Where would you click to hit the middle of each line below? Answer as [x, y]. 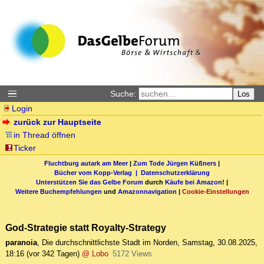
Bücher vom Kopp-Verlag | [98, 172]
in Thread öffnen [45, 135]
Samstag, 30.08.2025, [220, 243]
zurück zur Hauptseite [58, 122]
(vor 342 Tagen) [53, 254]
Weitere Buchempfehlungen [58, 191]
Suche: [123, 94]
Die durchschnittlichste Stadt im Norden [110, 243]
